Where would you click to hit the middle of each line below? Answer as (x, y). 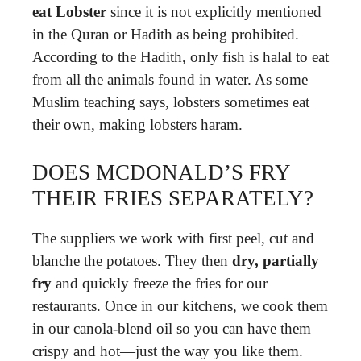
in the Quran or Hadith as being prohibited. (166, 34)
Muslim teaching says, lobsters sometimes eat (171, 102)
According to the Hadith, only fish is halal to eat (180, 57)
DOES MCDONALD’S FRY (161, 172)
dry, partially (276, 260)
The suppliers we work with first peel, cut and (173, 238)
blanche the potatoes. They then (132, 260)
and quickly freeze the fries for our (160, 283)
